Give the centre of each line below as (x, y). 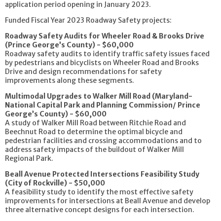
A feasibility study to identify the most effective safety (99, 192)
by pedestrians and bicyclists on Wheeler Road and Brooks (102, 62)
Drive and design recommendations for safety (83, 71)
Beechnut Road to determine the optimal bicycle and (94, 131)
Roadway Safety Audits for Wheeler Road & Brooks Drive (105, 36)
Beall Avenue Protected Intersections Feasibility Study (102, 174)
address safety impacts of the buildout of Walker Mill (94, 149)
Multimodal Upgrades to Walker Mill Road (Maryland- (99, 96)
